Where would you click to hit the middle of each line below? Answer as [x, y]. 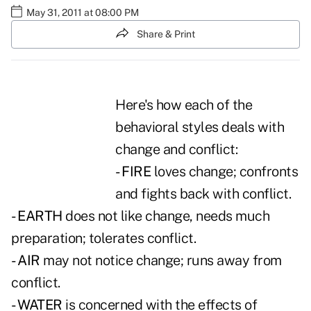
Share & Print [166, 34]
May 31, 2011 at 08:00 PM [83, 12]
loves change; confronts [224, 172]
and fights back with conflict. [203, 194]
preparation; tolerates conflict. [103, 238]
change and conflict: [176, 150]
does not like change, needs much [166, 216]
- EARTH [37, 216]
